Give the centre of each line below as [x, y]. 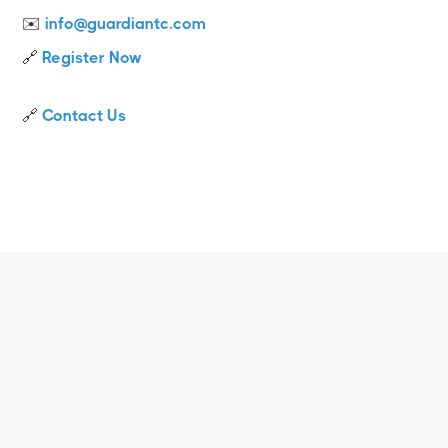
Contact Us [84, 115]
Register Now [92, 57]
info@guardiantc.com [126, 23]
